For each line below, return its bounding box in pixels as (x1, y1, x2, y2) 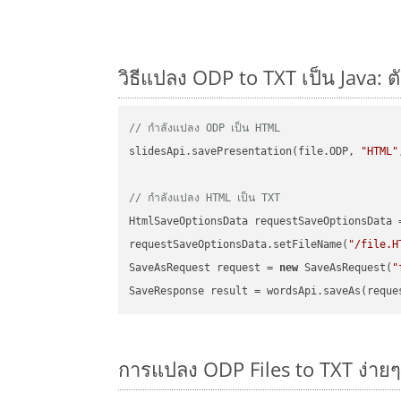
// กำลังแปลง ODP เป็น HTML (129, 122, 281, 135)
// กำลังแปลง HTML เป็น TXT (129, 192, 281, 205)
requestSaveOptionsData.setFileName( (129, 238, 349, 252)
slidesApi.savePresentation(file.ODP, (129, 145, 362, 158)
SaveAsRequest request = (129, 261, 280, 275)
